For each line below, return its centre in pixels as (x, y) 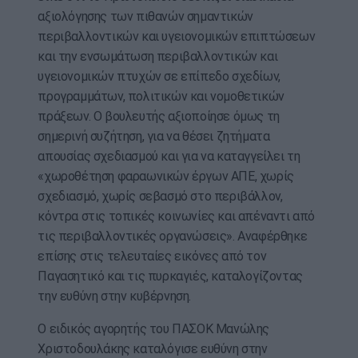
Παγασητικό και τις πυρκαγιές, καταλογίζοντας (170, 276)
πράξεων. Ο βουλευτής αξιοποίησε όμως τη (159, 117)
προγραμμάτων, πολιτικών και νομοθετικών (161, 97)
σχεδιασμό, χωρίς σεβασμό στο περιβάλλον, (160, 197)
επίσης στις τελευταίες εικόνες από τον (152, 257)
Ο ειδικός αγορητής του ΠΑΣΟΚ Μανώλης (153, 329)
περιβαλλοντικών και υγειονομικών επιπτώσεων (177, 37)
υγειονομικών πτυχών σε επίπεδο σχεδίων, (159, 77)
